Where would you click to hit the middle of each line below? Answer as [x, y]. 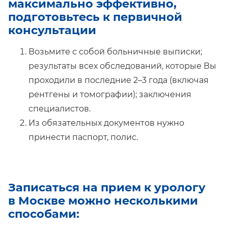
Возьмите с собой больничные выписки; [115, 51]
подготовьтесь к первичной [95, 17]
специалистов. [60, 108]
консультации [52, 30]
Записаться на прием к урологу [107, 187]
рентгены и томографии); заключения [110, 94]
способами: [44, 213]
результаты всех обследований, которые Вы [122, 66]
